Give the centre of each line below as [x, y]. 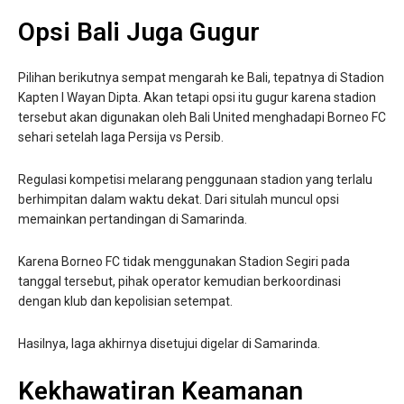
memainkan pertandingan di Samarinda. [133, 219]
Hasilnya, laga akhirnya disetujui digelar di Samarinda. [169, 343]
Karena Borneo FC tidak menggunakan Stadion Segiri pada [184, 261]
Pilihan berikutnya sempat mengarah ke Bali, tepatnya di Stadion [201, 77]
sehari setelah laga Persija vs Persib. [121, 137]
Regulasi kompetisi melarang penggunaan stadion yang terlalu [195, 179]
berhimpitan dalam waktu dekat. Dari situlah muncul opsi [179, 199]
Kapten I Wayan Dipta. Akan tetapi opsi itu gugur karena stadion [197, 97]
